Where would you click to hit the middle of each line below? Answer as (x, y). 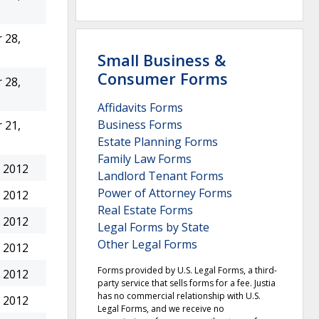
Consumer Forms (163, 78)
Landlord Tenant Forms (161, 176)
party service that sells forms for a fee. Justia (187, 283)
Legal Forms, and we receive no (161, 308)
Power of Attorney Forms (165, 193)
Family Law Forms (145, 158)
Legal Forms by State (153, 227)
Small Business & (162, 59)
